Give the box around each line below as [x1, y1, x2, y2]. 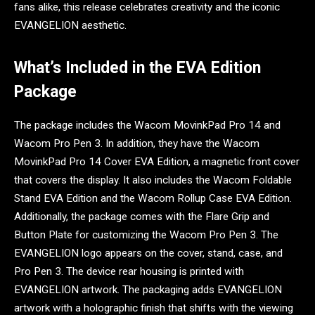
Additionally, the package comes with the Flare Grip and [14, 210, 269, 224]
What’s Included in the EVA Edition [14, 58, 261, 78]
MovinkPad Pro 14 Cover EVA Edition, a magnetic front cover [14, 155, 300, 169]
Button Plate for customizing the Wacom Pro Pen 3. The [14, 229, 278, 242]
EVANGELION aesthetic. [14, 19, 129, 32]
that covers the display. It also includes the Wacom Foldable [14, 174, 292, 187]
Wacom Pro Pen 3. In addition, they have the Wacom [14, 137, 259, 150]
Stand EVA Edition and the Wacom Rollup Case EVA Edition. [14, 192, 292, 205]
